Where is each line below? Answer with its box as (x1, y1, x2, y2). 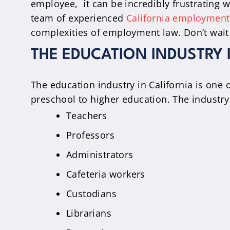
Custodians (66, 187, 117, 200)
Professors (66, 129, 114, 141)
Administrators (66, 148, 133, 161)
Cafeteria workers (66, 168, 145, 180)
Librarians (66, 207, 111, 219)
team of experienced (31, 12, 126, 24)
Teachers (66, 109, 107, 122)
